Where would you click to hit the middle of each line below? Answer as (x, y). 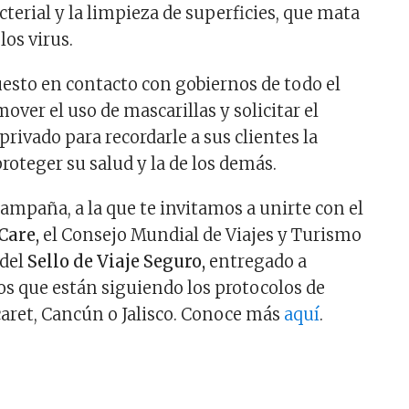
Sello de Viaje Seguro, (115, 262)
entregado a (257, 262)
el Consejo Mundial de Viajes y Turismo (201, 236)
